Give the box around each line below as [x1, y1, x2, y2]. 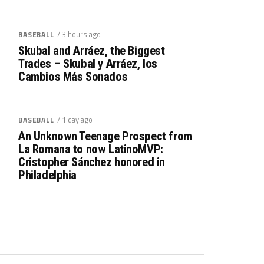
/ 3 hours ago [57, 28, 101, 40]
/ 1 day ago [57, 113, 93, 126]
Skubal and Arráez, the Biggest [18, 43, 165, 58]
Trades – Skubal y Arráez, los [18, 56, 157, 71]
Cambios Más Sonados [18, 69, 128, 84]
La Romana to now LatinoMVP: [18, 141, 163, 156]
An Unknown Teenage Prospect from [18, 128, 192, 143]
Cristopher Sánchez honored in [18, 154, 165, 169]
